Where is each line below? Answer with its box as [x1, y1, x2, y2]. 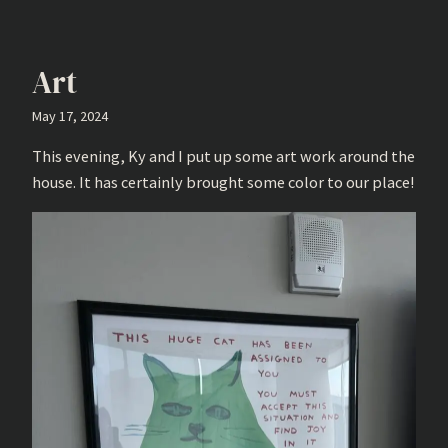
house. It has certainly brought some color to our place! [32, 172, 414, 193]
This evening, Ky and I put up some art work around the [32, 146, 415, 167]
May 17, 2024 [32, 106, 108, 125]
